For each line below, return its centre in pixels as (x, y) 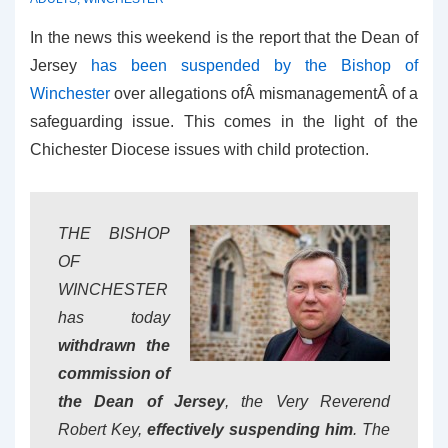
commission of (114, 373)
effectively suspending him (250, 429)
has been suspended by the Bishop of (254, 65)
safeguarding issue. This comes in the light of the (224, 121)
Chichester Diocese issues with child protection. (199, 149)
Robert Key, (102, 429)
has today (114, 317)
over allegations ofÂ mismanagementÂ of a (264, 93)
